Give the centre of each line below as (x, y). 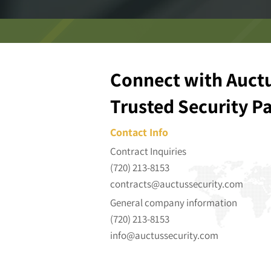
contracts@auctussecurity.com (177, 184)
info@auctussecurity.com (165, 235)
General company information (175, 203)
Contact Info (139, 132)
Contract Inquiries (149, 151)
